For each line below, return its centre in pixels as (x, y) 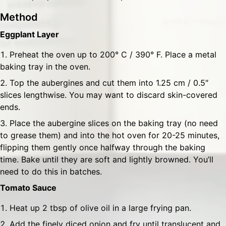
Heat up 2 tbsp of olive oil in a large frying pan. (100, 208)
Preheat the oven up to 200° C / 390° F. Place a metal (113, 54)
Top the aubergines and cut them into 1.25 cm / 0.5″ (109, 83)
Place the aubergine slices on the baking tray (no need (114, 123)
